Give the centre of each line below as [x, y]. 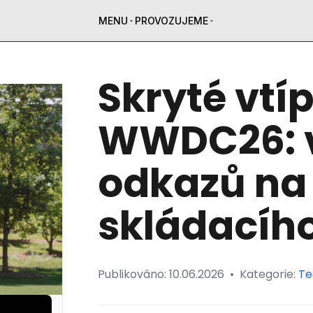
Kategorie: [269, 274]
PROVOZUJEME [171, 21]
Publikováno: [133, 274]
